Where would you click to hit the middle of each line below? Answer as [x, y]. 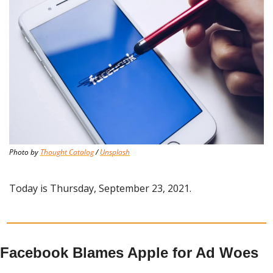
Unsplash [115, 152]
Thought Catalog [67, 152]
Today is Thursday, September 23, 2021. [100, 188]
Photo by [25, 152]
